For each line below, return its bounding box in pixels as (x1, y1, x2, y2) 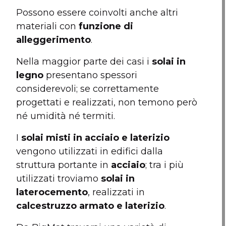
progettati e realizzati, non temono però (16, 97, 198, 108)
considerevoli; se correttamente (16, 83, 159, 94)
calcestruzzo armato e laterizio (16, 200, 165, 211)
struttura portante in (16, 159, 111, 171)
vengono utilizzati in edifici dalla (16, 146, 163, 157)
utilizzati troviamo (16, 173, 101, 184)
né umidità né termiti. (16, 110, 116, 122)
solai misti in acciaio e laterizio (21, 132, 170, 143)
